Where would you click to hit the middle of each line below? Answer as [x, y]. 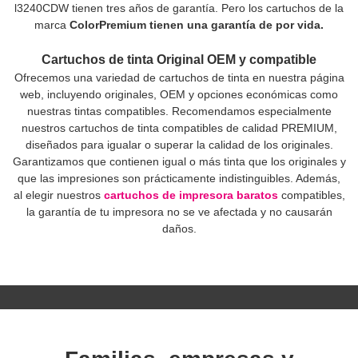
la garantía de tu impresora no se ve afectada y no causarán [179, 211]
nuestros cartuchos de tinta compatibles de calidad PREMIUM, [179, 127]
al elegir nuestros [58, 195]
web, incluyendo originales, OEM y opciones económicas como [179, 94]
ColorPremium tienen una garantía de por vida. [197, 24]
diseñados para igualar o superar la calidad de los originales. [179, 144]
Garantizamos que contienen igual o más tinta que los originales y [179, 161]
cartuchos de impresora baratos [191, 195]
